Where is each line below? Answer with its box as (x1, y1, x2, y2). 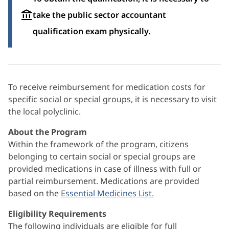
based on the (8, 188, 61, 199)
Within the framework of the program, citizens (8, 139, 189, 150)
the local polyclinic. (8, 106, 81, 117)
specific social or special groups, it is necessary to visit (8, 94, 217, 105)
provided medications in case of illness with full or (8, 163, 201, 174)
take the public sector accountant (33, 9, 166, 20)
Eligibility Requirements (8, 208, 106, 219)
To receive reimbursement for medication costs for (8, 81, 205, 93)
